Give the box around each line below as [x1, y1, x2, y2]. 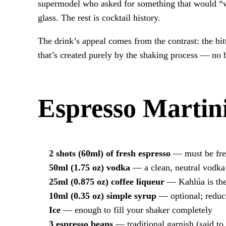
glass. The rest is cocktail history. [38, 13, 161, 23]
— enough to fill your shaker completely [60, 204, 212, 215]
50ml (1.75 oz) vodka [48, 162, 130, 173]
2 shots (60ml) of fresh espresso [48, 148, 171, 158]
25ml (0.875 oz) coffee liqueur [48, 176, 164, 187]
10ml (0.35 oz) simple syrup [48, 190, 156, 201]
